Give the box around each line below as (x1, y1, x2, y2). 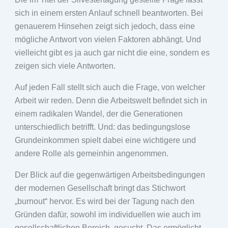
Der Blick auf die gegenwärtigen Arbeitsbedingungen (14, 170, 205, 179)
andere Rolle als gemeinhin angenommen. (14, 149, 168, 158)
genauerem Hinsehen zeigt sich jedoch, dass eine (14, 22, 195, 31)
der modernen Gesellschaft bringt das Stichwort (14, 184, 185, 192)
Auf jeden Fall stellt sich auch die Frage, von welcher (14, 83, 205, 92)
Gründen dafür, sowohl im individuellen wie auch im (14, 210, 201, 219)
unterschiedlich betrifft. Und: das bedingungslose (14, 123, 190, 131)
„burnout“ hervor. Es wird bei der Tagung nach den (14, 197, 194, 206)
